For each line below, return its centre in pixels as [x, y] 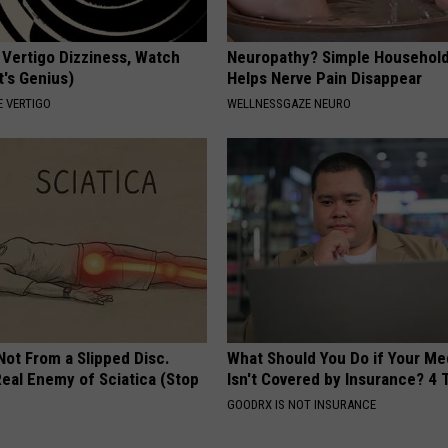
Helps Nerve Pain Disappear [325, 77]
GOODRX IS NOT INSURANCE [302, 404]
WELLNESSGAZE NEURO [289, 103]
